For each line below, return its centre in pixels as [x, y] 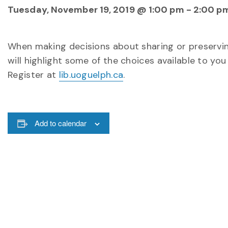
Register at [33, 75]
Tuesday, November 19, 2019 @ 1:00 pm [96, 10]
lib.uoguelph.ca [91, 75]
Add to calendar [60, 123]
